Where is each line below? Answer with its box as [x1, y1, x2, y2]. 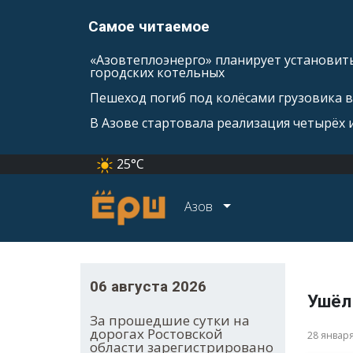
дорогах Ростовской [90, 325, 223, 344]
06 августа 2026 [90, 277, 206, 296]
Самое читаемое [88, 17, 210, 35]
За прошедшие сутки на [90, 311, 250, 330]
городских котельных [90, 64, 225, 81]
